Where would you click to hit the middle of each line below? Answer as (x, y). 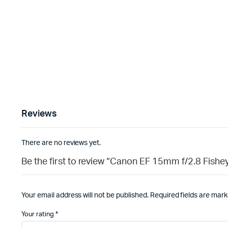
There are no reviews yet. (61, 143)
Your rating (38, 214)
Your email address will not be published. (85, 195)
